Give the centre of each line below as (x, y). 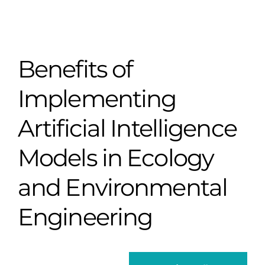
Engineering (85, 216)
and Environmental (123, 186)
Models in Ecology (116, 157)
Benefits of (75, 68)
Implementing (97, 98)
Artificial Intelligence (127, 127)
